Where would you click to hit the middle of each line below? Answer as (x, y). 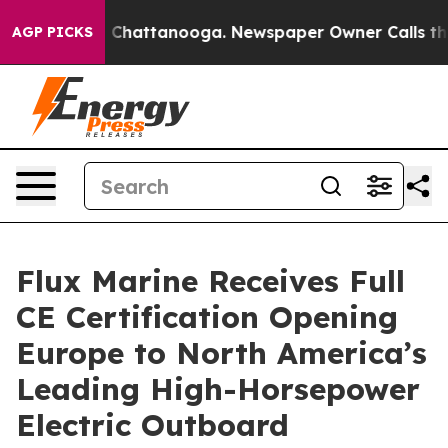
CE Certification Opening (207, 317)
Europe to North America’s (221, 353)
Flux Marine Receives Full (210, 281)
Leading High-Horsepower (218, 389)
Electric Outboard (152, 425)
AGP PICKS (52, 32)
